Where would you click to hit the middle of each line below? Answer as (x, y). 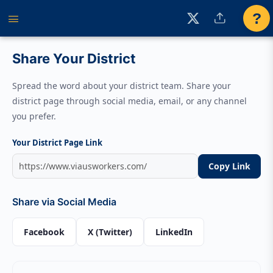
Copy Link (229, 166)
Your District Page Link (57, 143)
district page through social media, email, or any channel (129, 101)
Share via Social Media (64, 202)
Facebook (44, 232)
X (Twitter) (110, 232)
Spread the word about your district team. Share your (122, 86)
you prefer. (34, 116)
